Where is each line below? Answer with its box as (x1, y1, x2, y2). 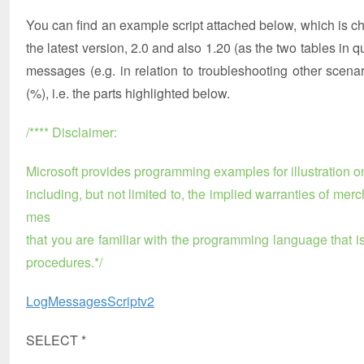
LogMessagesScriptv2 (26, 292, 154, 310)
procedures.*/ (26, 253, 102, 271)
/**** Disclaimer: (26, 123, 117, 141)
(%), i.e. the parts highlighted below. (26, 84, 230, 102)
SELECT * (26, 331, 86, 349)
